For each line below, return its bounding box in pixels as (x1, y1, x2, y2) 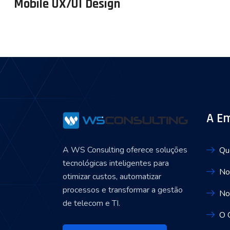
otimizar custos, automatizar (63, 170, 161, 182)
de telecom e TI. (63, 197, 120, 209)
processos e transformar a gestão (63, 184, 183, 196)
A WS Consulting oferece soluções (63, 144, 187, 156)
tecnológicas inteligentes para (63, 157, 169, 169)
